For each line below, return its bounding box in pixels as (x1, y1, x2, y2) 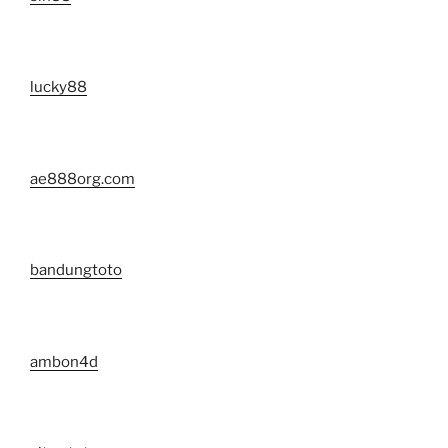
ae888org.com (30, 169, 135, 188)
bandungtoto (30, 261, 122, 280)
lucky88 (30, 78, 87, 97)
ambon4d (30, 352, 98, 371)
